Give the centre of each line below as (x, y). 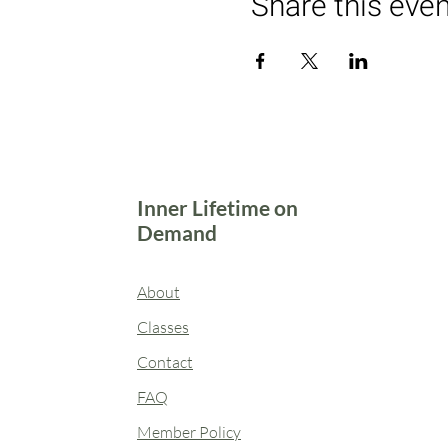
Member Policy (189, 431)
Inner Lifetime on (217, 207)
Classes (163, 326)
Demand (177, 232)
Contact (165, 361)
